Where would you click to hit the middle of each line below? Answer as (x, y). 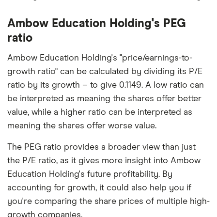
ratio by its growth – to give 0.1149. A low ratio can (106, 85)
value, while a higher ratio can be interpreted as (100, 112)
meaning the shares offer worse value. (82, 126)
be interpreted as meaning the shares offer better (104, 99)
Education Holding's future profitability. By (90, 174)
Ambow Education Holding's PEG (97, 23)
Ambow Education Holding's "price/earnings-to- (100, 58)
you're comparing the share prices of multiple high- (108, 201)
